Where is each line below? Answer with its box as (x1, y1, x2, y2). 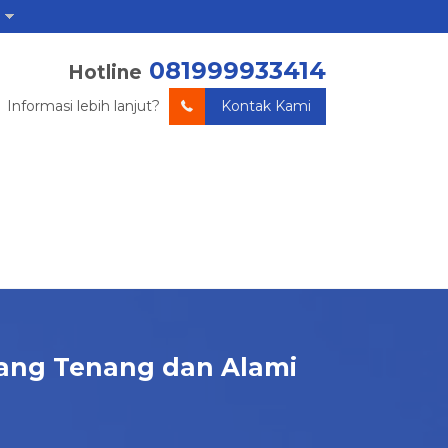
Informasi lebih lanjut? (7, 97, 164, 115)
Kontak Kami (221, 97, 311, 115)
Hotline (68, 61, 142, 84)
